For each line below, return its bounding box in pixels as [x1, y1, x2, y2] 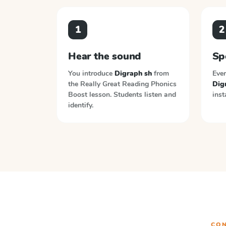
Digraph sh [115, 69, 152, 78]
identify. [68, 100, 93, 110]
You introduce [68, 69, 115, 78]
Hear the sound [68, 49, 142, 63]
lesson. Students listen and [89, 90, 176, 99]
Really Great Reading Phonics [80, 79, 177, 89]
